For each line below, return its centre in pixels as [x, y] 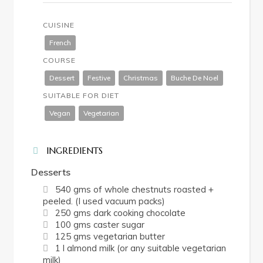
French [60, 43]
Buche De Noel [194, 78]
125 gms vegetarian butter [110, 237]
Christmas [140, 78]
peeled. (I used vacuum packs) [104, 201]
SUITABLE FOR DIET [81, 96]
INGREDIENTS [75, 151]
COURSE [59, 60]
